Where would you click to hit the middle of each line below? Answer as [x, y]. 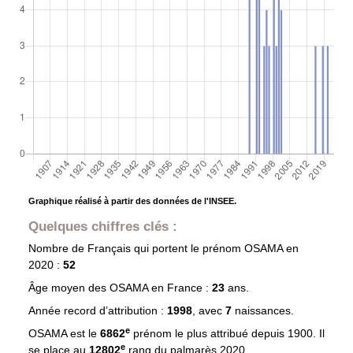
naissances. [264, 311]
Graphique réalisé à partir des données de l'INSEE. [132, 201]
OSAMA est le [64, 334]
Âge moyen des [69, 288]
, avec [208, 311]
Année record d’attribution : [97, 311]
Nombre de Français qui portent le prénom [136, 249]
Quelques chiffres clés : [102, 227]
